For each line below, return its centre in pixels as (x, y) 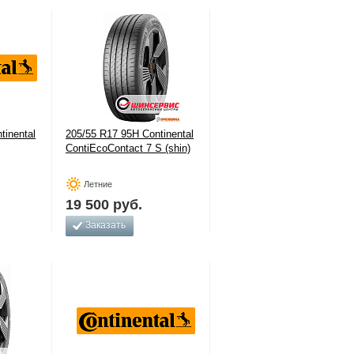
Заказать (105, 225)
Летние (98, 184)
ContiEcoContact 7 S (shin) (128, 148)
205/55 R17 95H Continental (130, 134)
